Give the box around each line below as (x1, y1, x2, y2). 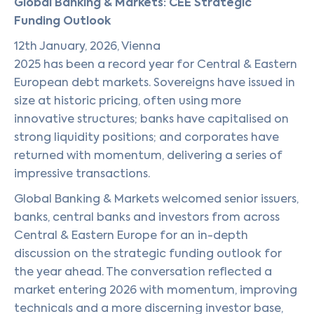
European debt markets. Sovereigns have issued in (14, 75, 295, 90)
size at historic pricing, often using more (14, 93, 241, 108)
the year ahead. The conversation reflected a (14, 264, 272, 279)
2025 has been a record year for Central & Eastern (14, 57, 297, 71)
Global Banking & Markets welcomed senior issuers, (14, 191, 299, 206)
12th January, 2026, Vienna (14, 39, 161, 53)
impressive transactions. (14, 166, 150, 181)
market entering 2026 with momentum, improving (14, 282, 297, 297)
